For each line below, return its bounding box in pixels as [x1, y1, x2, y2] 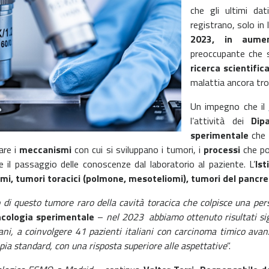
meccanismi [19, 142, 72, 157]
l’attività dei [190, 113, 252, 128]
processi [204, 142, 241, 157]
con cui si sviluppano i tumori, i [71, 142, 204, 157]
